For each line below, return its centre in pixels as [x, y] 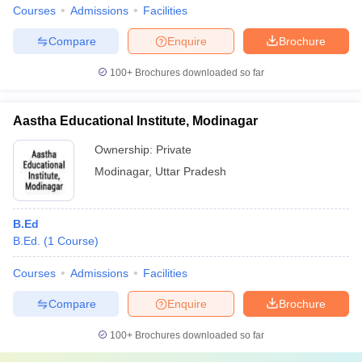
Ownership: [125, 149]
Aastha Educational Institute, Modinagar [135, 121]
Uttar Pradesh [191, 171]
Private [174, 149]
